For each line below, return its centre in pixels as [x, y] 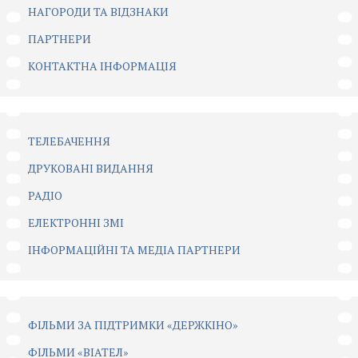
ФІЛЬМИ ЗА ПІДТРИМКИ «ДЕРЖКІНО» [133, 325]
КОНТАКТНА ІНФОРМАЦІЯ [102, 66]
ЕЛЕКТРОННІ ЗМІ [76, 223]
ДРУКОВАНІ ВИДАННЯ [91, 169]
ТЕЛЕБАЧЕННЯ [69, 141]
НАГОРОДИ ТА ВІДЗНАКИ [98, 12]
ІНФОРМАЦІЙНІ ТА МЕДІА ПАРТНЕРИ [134, 250]
